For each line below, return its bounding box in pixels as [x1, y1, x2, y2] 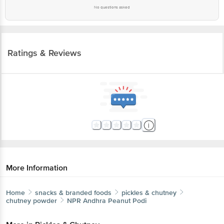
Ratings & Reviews [7, 47, 81, 58]
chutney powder [6, 196, 57, 205]
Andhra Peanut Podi [83, 196, 146, 205]
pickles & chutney [121, 188, 176, 197]
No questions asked [94, 4, 130, 9]
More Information [6, 162, 67, 173]
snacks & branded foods [35, 188, 111, 197]
